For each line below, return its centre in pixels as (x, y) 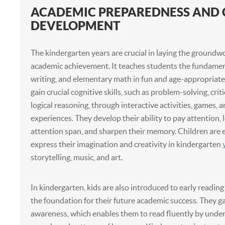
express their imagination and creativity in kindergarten (126, 144)
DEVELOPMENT (75, 26)
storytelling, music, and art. (76, 157)
